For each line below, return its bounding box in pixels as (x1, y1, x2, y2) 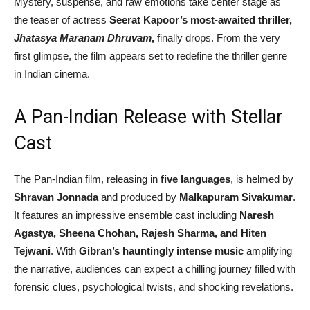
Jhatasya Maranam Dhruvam (14, 31, 152, 44)
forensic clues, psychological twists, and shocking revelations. (14, 280, 293, 293)
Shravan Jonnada (14, 190, 98, 203)
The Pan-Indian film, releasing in (14, 172, 161, 185)
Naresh (239, 208, 274, 221)
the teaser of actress (14, 13, 109, 26)
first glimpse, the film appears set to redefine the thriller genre (14, 49, 287, 62)
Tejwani (14, 244, 51, 257)
